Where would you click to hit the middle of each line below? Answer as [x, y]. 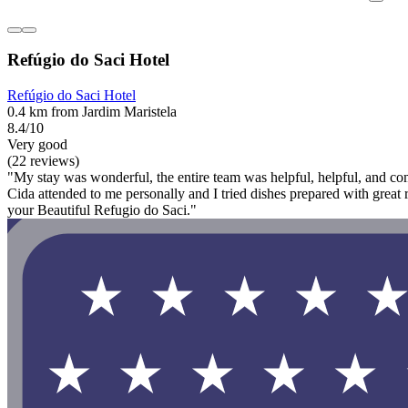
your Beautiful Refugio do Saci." [102, 210]
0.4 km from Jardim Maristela [92, 112]
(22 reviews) [43, 161]
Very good [37, 145]
